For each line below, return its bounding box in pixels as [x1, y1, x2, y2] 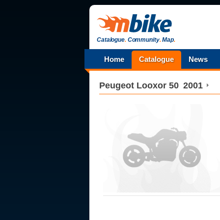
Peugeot [99, 81, 134, 90]
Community [126, 36, 160, 43]
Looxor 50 [137, 81, 179, 90]
